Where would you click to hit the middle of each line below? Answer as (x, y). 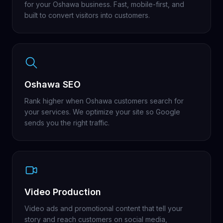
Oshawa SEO (53, 84)
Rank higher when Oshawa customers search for (104, 101)
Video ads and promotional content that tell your (104, 208)
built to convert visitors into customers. (87, 15)
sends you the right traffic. (67, 123)
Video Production (63, 192)
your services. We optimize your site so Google (102, 112)
